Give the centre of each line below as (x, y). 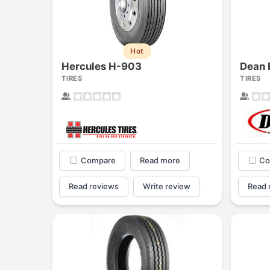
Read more (160, 160)
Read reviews (94, 187)
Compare (98, 160)
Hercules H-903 (102, 67)
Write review (166, 187)
